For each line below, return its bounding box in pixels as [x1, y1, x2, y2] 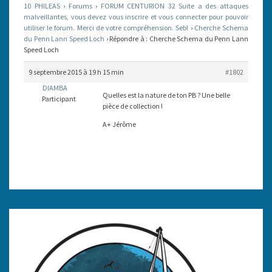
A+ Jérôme [103, 120, 136, 129]
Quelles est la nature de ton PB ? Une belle [103, 90, 230, 100]
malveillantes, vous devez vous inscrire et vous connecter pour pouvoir [24, 12, 248, 21]
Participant [41, 94, 76, 103]
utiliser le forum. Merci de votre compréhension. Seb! [24, 23, 189, 32]
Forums [68, 1, 92, 10]
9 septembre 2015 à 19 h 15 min [29, 67, 124, 76]
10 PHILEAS [24, 1, 60, 10]
